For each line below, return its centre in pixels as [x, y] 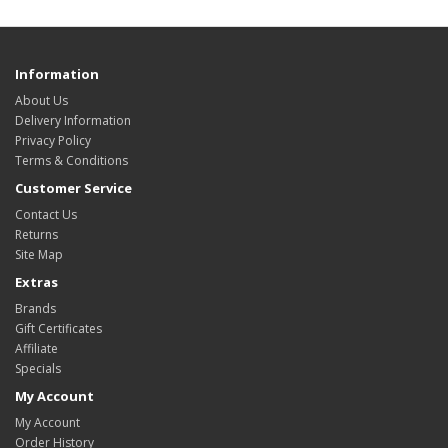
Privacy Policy [53, 140]
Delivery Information [73, 120]
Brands [35, 308]
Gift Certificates [58, 328]
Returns [36, 234]
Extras [36, 281]
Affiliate [36, 348]
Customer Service [73, 187]
